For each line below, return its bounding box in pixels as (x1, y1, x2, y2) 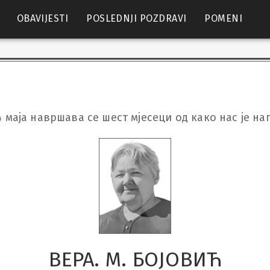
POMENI (204, 12, 243, 24)
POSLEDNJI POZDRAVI (86, 12, 187, 24)
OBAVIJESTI (16, 12, 69, 24)
